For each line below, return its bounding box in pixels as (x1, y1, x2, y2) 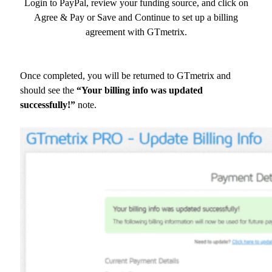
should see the (20, 85, 76, 96)
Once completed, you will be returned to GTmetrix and (20, 70, 231, 81)
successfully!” (20, 100, 75, 110)
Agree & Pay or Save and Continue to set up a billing (34, 12, 238, 23)
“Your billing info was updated (76, 85, 203, 96)
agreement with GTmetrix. (85, 27, 187, 38)
